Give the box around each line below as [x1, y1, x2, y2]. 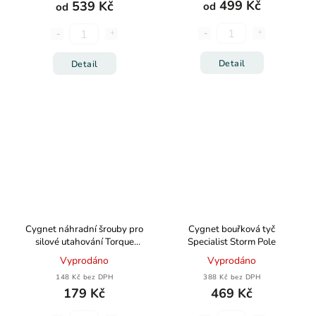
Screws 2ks [61, 248, 108, 261]
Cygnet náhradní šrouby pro [25, 223, 143, 236]
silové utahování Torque [35, 236, 134, 248]
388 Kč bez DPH [203, 272, 260, 281]
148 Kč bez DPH [56, 272, 113, 281]
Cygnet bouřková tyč [188, 223, 275, 236]
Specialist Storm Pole [188, 236, 276, 248]
